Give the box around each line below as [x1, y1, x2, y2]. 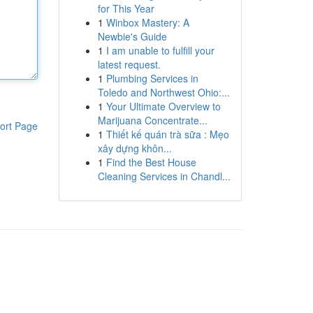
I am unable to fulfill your [105, 43, 214, 57]
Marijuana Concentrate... [97, 113, 208, 127]
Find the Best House [105, 155, 196, 169]
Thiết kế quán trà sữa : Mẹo [105, 127, 229, 141]
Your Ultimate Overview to [105, 99, 221, 113]
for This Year [97, 1, 154, 15]
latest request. [97, 57, 161, 71]
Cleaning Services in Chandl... [97, 169, 231, 183]
